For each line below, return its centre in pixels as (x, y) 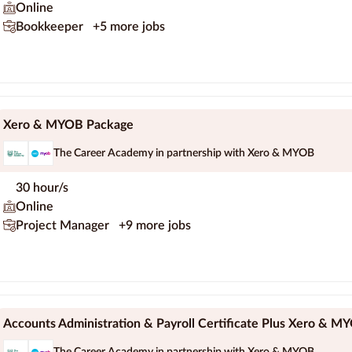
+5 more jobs (129, 27)
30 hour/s (42, 188)
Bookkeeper (51, 27)
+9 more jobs (155, 226)
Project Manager (64, 226)
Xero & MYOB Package (68, 125)
